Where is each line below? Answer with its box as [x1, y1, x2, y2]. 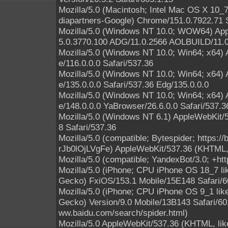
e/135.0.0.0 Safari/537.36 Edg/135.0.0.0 [59, 79, 209, 90]
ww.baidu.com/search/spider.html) [59, 208, 188, 218]
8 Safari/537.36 [59, 122, 116, 132]
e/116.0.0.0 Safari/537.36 [59, 58, 153, 68]
